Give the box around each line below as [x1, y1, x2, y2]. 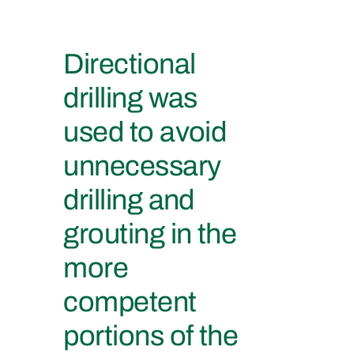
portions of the [63, 319, 239, 352]
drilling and [63, 183, 194, 216]
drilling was [63, 81, 198, 114]
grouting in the [63, 217, 237, 250]
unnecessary [63, 149, 221, 182]
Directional [63, 47, 196, 80]
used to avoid [63, 115, 227, 148]
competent [63, 285, 197, 318]
